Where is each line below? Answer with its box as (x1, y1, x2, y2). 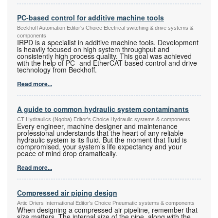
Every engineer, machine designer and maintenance (17, 121, 178, 131)
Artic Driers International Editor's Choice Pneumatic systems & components (17, 200, 195, 206)
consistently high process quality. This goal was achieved (17, 51, 192, 61)
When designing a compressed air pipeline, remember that (17, 205, 198, 215)
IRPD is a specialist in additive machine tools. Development (17, 37, 199, 48)
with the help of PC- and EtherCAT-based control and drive (17, 58, 197, 68)
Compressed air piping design (17, 188, 117, 198)
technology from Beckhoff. (17, 65, 97, 75)
